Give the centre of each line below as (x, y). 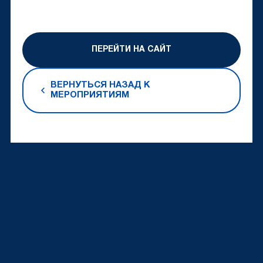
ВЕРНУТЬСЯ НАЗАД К (100, 85)
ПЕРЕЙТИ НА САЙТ (131, 50)
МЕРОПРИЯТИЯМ (90, 95)
